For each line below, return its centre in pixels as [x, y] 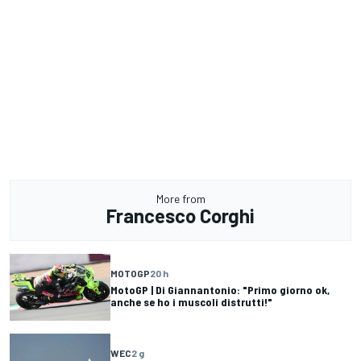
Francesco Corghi [180, 216]
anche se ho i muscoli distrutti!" [191, 301]
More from [180, 199]
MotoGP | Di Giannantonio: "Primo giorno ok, [220, 289]
